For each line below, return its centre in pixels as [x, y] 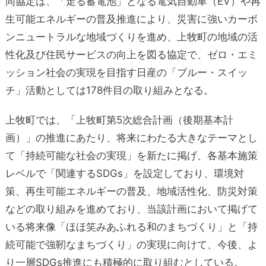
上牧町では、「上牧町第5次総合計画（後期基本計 [119, 120]
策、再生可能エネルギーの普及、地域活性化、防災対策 [131, 191]
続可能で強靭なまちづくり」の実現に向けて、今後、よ [131, 244]
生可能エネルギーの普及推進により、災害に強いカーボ [131, 19]
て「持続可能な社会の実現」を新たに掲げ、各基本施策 [131, 155]
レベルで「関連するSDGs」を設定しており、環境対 [124, 173]
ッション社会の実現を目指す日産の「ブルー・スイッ [126, 72]
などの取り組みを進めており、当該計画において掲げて [131, 209]
